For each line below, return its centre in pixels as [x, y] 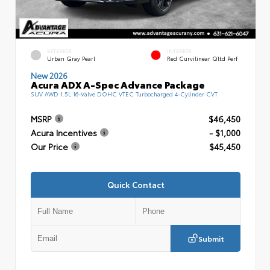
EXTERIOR [59, 51]
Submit [211, 238]
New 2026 [49, 75]
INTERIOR [179, 51]
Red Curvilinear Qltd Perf [202, 58]
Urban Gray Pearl [71, 58]
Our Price [49, 147]
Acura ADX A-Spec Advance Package [118, 84]
